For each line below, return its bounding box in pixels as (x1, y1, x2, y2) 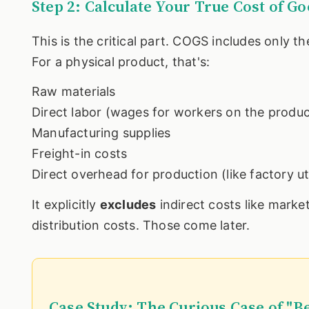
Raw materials (32, 84, 116, 99)
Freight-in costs (32, 146, 128, 161)
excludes (99, 197, 157, 212)
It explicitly (32, 197, 100, 212)
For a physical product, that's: (32, 54, 210, 69)
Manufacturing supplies (32, 126, 171, 141)
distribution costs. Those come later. (32, 217, 250, 232)
